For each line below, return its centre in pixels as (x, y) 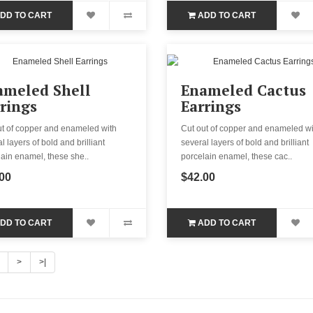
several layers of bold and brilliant (245, 142)
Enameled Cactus (243, 90)
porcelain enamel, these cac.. (236, 156)
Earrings (211, 106)
